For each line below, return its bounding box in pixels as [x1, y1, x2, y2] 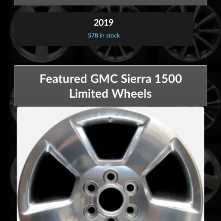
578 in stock [87, 32, 120, 39]
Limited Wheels [69, 85, 152, 100]
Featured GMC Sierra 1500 [39, 71, 182, 85]
